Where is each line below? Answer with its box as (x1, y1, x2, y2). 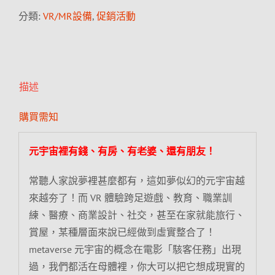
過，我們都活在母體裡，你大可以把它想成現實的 (28, 260, 245, 273)
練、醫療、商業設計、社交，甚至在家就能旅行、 (28, 208, 245, 221)
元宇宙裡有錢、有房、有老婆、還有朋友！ (28, 144, 215, 157)
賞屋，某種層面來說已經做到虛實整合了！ (28, 225, 215, 238)
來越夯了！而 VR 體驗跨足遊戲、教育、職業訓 (28, 191, 232, 204)
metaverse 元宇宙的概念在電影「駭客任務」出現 (28, 242, 241, 255)
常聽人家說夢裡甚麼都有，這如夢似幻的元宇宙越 (28, 174, 245, 187)
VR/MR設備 (43, 10, 92, 22)
